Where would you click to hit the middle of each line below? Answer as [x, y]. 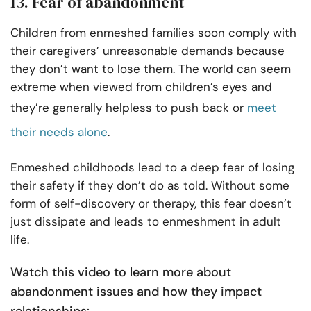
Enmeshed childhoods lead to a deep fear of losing [152, 168]
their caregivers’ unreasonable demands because [148, 51]
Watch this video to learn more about [121, 272]
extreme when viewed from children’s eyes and [141, 87]
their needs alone [59, 132]
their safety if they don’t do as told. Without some [150, 186]
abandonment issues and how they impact [136, 292]
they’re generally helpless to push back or [129, 108]
